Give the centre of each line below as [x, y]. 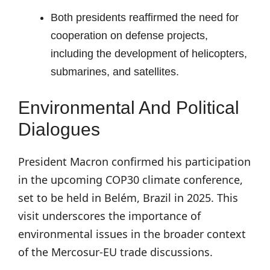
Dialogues [59, 129]
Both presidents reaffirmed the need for [145, 17]
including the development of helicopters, [149, 54]
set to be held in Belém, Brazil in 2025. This [128, 198]
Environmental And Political [129, 108]
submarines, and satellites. [115, 72]
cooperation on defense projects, [129, 36]
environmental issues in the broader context [132, 234]
